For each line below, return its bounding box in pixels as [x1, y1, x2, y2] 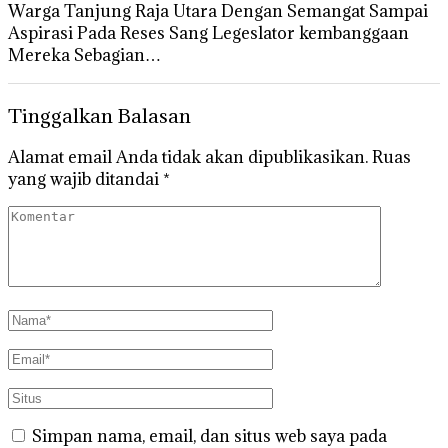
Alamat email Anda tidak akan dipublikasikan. [8, 146, 368, 169]
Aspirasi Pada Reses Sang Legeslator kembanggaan [8, 21, 409, 44]
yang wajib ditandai [8, 168, 163, 191]
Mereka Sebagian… [8, 43, 161, 66]
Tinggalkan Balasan [8, 102, 191, 128]
